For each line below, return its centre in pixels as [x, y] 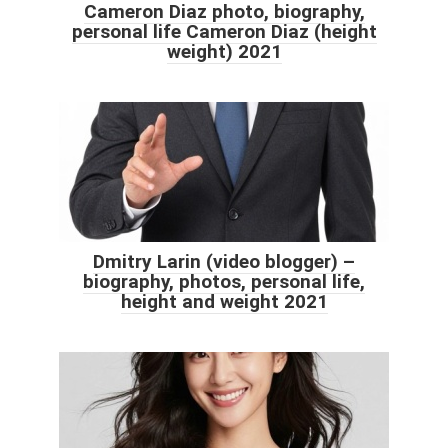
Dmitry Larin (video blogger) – [224, 261]
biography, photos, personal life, [224, 281]
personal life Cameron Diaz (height [224, 31]
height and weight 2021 [224, 301]
